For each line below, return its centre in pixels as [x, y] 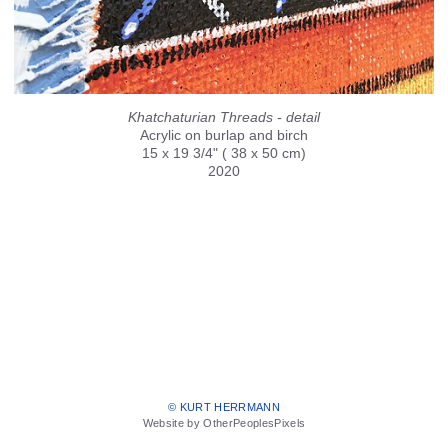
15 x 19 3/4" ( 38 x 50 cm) [224, 153]
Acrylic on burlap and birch [224, 135]
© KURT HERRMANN [224, 407]
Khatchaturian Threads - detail [224, 117]
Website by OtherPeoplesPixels [224, 423]
